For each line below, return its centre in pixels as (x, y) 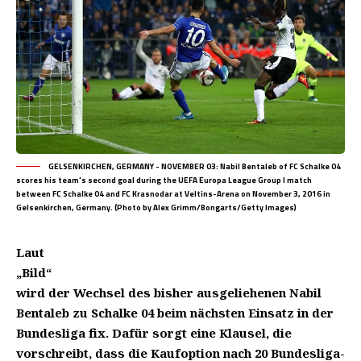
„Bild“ (34, 272)
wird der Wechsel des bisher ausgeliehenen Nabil (169, 293)
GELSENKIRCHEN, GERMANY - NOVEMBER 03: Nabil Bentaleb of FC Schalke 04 (195, 166)
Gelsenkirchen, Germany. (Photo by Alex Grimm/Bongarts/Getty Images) (156, 207)
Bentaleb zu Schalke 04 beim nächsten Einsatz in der (175, 313)
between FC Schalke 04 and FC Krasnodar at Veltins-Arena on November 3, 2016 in (173, 194)
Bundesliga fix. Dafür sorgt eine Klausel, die (154, 333)
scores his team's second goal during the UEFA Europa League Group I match (164, 180)
